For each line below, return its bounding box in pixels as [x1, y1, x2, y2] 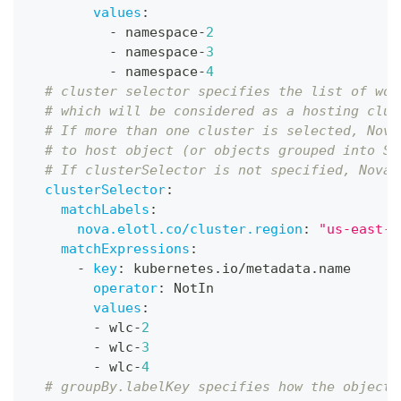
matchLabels [61, 201, 149, 218]
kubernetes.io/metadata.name [125, 260, 351, 277]
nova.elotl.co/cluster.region [77, 221, 303, 237]
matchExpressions [61, 241, 190, 257]
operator [93, 280, 158, 296]
